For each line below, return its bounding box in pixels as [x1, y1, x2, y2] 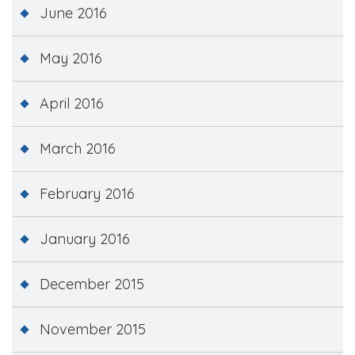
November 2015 [40, 319, 146, 338]
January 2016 [40, 229, 130, 248]
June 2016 [40, 3, 107, 22]
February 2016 [40, 184, 135, 203]
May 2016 [40, 48, 102, 67]
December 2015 [40, 274, 144, 293]
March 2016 [40, 139, 116, 158]
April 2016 [40, 94, 104, 113]
